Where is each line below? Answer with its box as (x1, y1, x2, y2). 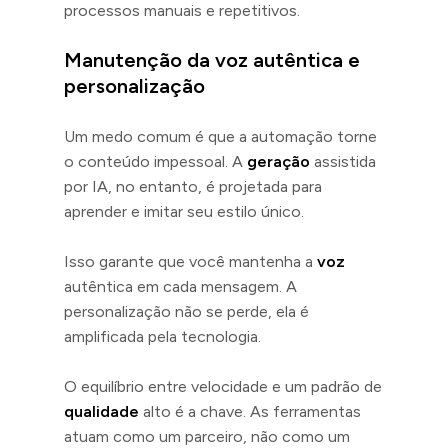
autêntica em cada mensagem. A (64, 276, 297, 296)
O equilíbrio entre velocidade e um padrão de (64, 376, 382, 396)
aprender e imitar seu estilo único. (64, 201, 304, 221)
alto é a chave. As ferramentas (139, 401, 361, 421)
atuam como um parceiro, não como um (64, 426, 350, 446)
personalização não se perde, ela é (64, 301, 309, 321)
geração (247, 151, 310, 171)
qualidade (64, 401, 139, 421)
